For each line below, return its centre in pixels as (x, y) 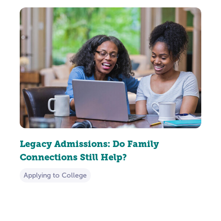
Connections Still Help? (73, 157)
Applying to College (55, 175)
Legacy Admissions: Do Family (89, 144)
